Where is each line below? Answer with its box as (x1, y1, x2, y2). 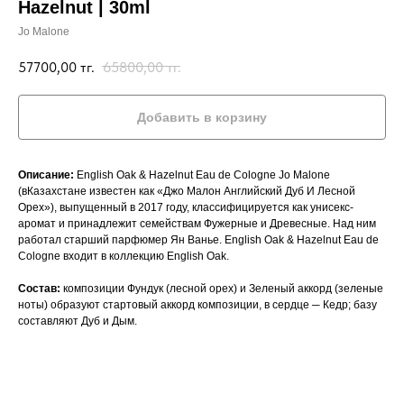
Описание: (18, 168, 74, 181)
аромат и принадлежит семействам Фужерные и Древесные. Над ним (18, 216, 376, 230)
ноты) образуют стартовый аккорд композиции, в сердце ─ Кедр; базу (18, 298, 377, 311)
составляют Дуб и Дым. (18, 314, 140, 327)
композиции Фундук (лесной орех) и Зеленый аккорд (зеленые (60, 281, 383, 295)
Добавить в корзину (137, 109, 267, 124)
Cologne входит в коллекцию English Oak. (18, 249, 229, 262)
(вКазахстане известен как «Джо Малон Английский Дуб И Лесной (18, 184, 355, 197)
